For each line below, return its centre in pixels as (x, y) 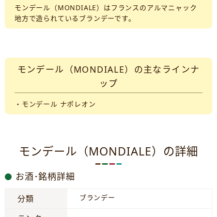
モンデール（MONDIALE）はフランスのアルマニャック (106, 8)
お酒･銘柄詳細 (45, 176)
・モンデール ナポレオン (55, 104)
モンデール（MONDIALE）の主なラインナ (108, 69)
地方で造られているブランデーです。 (75, 18)
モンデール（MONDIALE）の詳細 (108, 151)
